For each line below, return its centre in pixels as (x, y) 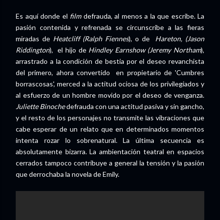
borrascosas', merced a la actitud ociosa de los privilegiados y (110, 83)
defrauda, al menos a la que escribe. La (143, 16)
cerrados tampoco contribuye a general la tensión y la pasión (110, 163)
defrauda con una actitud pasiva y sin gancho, (135, 106)
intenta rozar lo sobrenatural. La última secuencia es (110, 140)
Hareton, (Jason (179, 38)
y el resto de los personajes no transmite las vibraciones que (110, 117)
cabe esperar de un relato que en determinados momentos (110, 129)
